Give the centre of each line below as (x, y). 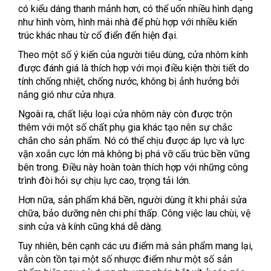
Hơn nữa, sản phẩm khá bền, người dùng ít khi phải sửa (132, 200)
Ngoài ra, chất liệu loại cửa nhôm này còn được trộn (125, 114)
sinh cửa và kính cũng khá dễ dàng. (90, 227)
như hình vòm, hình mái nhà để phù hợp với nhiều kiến (128, 22)
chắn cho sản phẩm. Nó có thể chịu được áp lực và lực (131, 141)
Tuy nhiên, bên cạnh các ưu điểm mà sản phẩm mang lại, (135, 246)
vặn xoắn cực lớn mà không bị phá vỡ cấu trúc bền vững (134, 154)
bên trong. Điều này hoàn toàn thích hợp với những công (133, 168)
